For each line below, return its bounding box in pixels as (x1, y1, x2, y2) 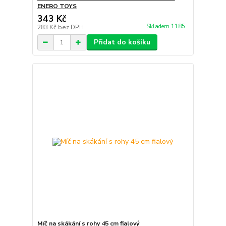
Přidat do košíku (93, 37, 150, 47)
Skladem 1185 (146, 22, 187, 30)
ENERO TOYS (37, 2, 77, 11)
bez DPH (58, 23, 84, 32)
